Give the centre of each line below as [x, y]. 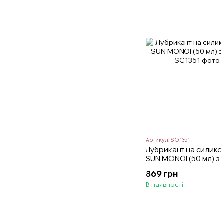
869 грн [162, 173]
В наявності [164, 184]
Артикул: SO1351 [168, 139]
